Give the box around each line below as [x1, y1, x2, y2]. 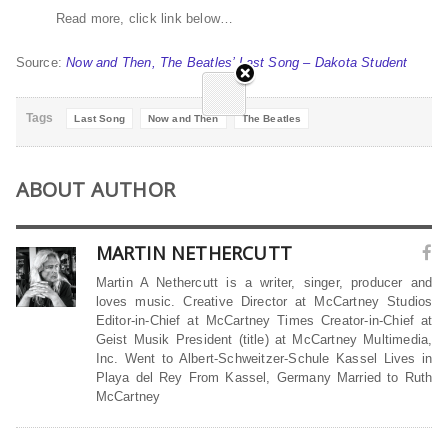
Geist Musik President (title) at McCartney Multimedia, [95, 332, 433, 348]
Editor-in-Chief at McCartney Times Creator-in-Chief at [95, 313, 433, 329]
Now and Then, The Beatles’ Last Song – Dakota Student [66, 55, 408, 71]
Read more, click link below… [55, 11, 234, 27]
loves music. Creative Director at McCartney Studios [95, 294, 433, 310]
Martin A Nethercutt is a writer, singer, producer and [95, 275, 433, 291]
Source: [15, 55, 67, 71]
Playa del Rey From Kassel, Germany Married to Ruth [95, 370, 433, 386]
